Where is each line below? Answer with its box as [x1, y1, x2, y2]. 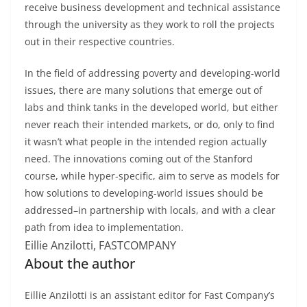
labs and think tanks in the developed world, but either [25, 101, 278, 114]
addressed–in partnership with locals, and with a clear [25, 204, 275, 217]
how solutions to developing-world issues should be [25, 186, 263, 200]
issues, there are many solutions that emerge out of [25, 84, 262, 97]
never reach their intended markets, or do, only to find [25, 118, 275, 132]
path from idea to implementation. [25, 221, 184, 234]
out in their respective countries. [25, 35, 175, 49]
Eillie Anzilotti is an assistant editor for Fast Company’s [25, 288, 275, 302]
